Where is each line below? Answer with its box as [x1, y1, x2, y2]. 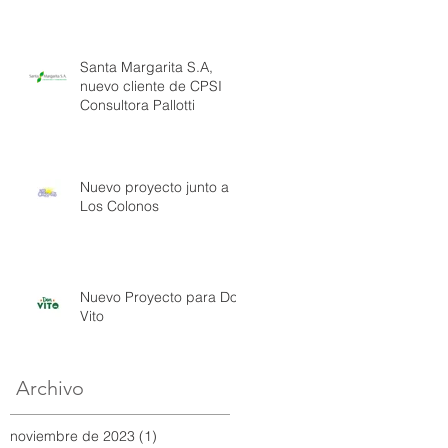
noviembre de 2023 [10, 427, 135, 445]
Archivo [16, 376, 84, 400]
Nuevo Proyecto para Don [80, 288, 246, 306]
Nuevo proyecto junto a [80, 178, 229, 196]
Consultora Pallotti [80, 96, 195, 114]
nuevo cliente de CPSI [80, 77, 222, 95]
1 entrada [157, 427, 219, 445]
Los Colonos [80, 197, 159, 215]
